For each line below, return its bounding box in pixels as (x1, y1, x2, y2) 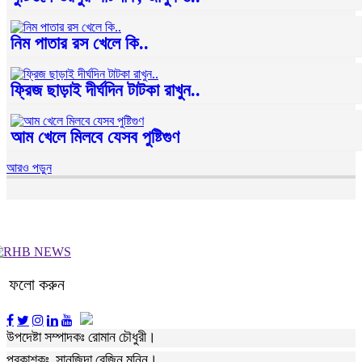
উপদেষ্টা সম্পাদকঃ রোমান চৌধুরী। (6, 330, 156, 346)
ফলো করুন (9, 275, 65, 293)
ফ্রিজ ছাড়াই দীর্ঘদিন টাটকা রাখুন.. (11, 79, 200, 100)
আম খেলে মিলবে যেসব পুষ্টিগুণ (11, 126, 179, 147)
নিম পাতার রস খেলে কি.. (11, 32, 149, 53)
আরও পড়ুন (6, 160, 52, 175)
